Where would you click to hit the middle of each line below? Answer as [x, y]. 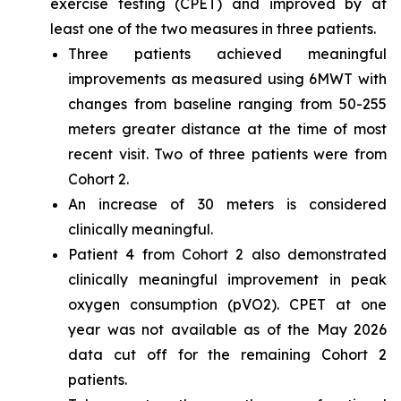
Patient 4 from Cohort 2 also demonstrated [227, 255]
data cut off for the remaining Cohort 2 [227, 355]
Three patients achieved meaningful [227, 54]
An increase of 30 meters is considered [227, 205]
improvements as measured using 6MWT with [227, 79]
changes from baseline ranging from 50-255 [227, 104]
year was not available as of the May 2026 [227, 330]
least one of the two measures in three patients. [213, 29]
